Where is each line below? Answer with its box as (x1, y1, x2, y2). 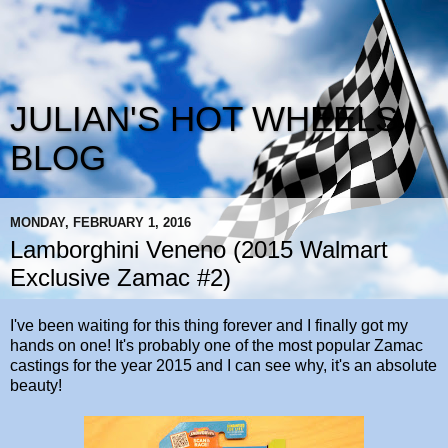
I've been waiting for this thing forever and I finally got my (10, 316, 408, 334)
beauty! (10, 376, 62, 394)
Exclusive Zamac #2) (10, 264, 231, 291)
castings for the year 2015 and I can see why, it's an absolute (10, 356, 437, 374)
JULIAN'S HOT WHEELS (10, 100, 398, 138)
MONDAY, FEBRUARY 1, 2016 (10, 214, 191, 230)
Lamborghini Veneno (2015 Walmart (10, 236, 388, 263)
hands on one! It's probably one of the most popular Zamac (10, 336, 423, 354)
